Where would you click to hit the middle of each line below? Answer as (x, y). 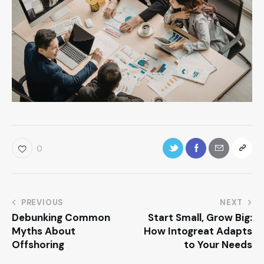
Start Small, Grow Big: (200, 217)
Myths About (44, 231)
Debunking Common (61, 217)
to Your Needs (218, 244)
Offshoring (38, 244)
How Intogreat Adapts (198, 231)
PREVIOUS (42, 202)
